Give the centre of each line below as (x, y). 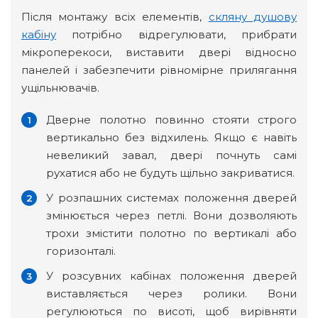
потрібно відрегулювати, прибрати (176, 35)
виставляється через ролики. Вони (171, 294)
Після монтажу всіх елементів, (115, 17)
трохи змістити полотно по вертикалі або (171, 234)
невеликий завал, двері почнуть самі (171, 155)
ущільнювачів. (60, 88)
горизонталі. (81, 251)
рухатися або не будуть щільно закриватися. (170, 173)
